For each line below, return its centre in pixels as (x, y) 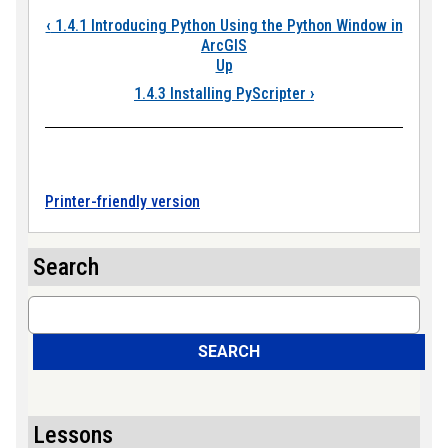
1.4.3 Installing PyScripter (222, 93)
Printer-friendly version (122, 201)
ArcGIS (224, 45)
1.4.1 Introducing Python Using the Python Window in (226, 25)
